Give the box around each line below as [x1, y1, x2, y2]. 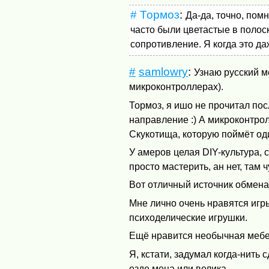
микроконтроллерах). [129, 82, 224, 92]
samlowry [139, 65, 189, 79]
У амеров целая [129, 147, 203, 158]
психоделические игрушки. [129, 212, 248, 223]
